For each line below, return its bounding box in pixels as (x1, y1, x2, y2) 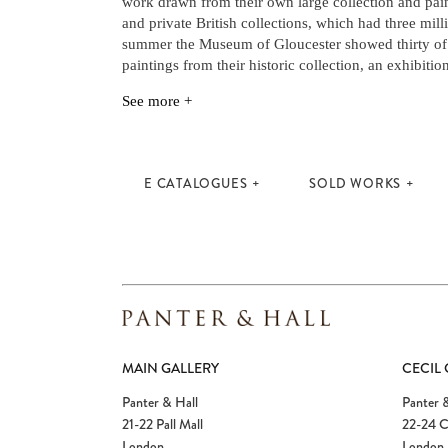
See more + (122, 93, 192, 109)
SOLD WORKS (309, 174, 402, 193)
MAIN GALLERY (122, 358, 219, 378)
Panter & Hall (122, 392, 198, 412)
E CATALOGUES (144, 174, 248, 193)
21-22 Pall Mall (122, 414, 203, 434)
